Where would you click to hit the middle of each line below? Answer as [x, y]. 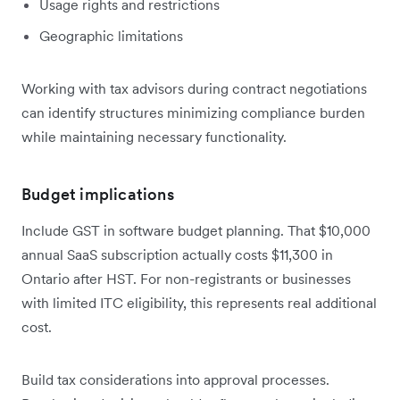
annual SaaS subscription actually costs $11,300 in [177, 254]
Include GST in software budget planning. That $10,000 [196, 230]
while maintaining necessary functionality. [154, 136]
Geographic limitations [111, 35]
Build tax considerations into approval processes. [175, 379]
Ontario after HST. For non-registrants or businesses [186, 278]
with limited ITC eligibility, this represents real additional [199, 302]
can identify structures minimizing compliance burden [193, 112]
